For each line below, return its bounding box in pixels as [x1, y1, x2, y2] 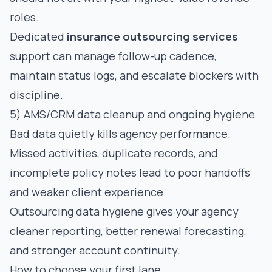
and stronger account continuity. [10, 243, 180, 257]
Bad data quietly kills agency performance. [10, 126, 231, 141]
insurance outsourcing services [67, 29, 238, 44]
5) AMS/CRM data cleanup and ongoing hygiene [10, 107, 255, 121]
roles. [10, 10, 39, 24]
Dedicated [10, 29, 67, 44]
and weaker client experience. [10, 185, 166, 199]
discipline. [10, 87, 63, 102]
